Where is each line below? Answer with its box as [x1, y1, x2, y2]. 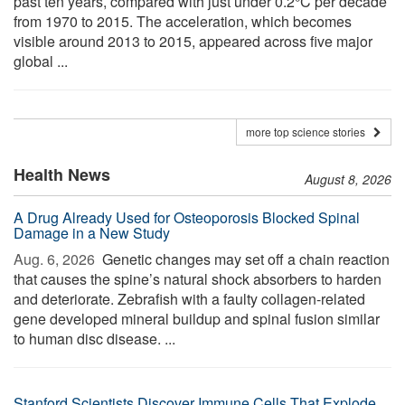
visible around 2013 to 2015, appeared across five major [14, 31, 372, 52]
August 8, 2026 [305, 170, 391, 188]
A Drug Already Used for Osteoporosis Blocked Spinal [14, 207, 360, 228]
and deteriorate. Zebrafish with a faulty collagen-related [14, 288, 365, 309]
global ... [14, 51, 68, 71]
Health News [14, 163, 110, 186]
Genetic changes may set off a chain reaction [99, 249, 390, 269]
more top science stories [246, 124, 373, 139]
